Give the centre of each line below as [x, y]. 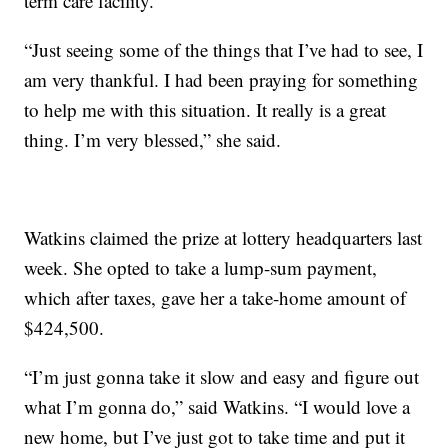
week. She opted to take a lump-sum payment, [201, 268]
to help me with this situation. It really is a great [205, 110]
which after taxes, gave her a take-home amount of [215, 298]
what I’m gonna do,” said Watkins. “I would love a [217, 407]
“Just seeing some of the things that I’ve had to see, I [224, 50]
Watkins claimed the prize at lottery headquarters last [223, 238]
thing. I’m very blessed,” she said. [153, 140]
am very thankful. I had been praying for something [221, 80]
